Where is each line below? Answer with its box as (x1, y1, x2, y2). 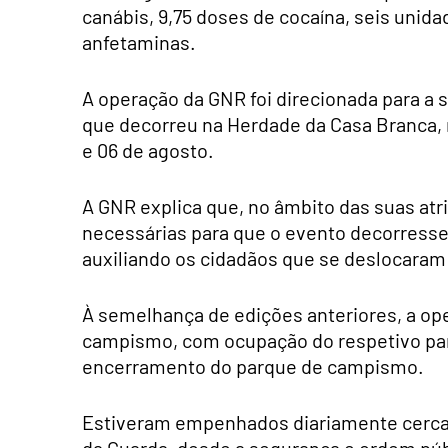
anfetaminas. (82, 30, 196, 55)
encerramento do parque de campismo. (82, 354, 424, 379)
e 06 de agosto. (82, 138, 214, 163)
